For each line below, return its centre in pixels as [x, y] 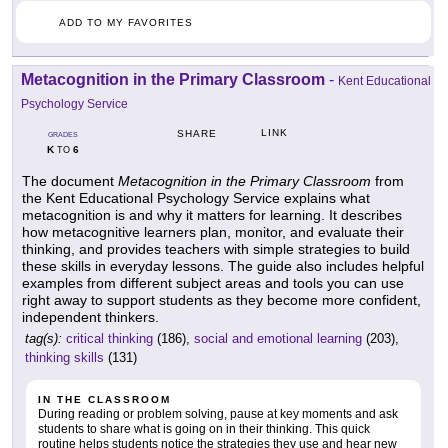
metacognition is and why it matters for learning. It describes [212, 215]
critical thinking [109, 339]
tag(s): [43, 339]
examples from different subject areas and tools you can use [213, 283]
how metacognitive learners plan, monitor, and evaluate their [213, 232]
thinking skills [64, 358]
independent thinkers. [90, 317]
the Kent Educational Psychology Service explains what [196, 198]
